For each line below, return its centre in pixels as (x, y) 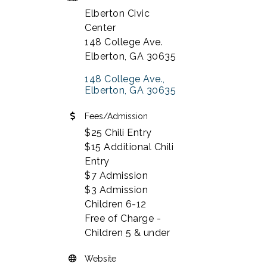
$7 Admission (116, 175)
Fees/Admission (116, 116)
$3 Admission (116, 190)
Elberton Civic (117, 13)
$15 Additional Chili (129, 147)
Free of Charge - (123, 218)
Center (100, 27)
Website (100, 258)
